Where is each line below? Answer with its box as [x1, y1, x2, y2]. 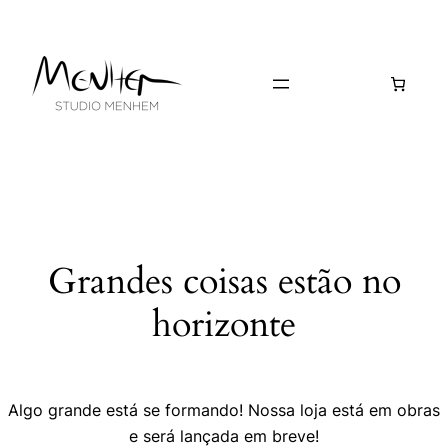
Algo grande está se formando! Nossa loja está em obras [8, 399, 440, 420]
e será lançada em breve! [129, 425, 319, 446]
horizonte [152, 300, 296, 350]
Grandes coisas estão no [47, 257, 401, 307]
